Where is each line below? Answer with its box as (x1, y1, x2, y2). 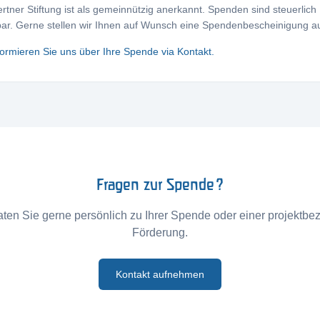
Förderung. (132, 226, 188, 239)
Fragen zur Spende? (96, 175, 224, 193)
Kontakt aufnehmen (116, 269, 204, 280)
